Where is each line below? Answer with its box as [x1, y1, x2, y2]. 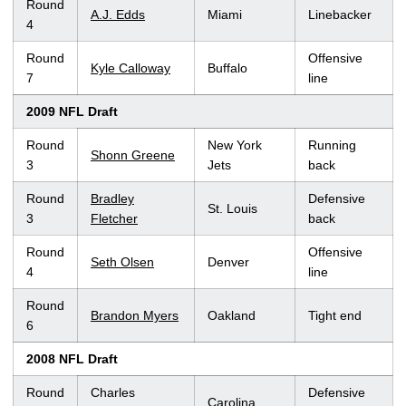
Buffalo [208, 61, 247, 76]
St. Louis [208, 201, 257, 217]
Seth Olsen [91, 255, 154, 270]
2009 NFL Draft [26, 104, 118, 120]
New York [208, 138, 262, 153]
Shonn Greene [91, 148, 175, 163]
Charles [91, 385, 135, 401]
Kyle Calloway [91, 61, 170, 76]
